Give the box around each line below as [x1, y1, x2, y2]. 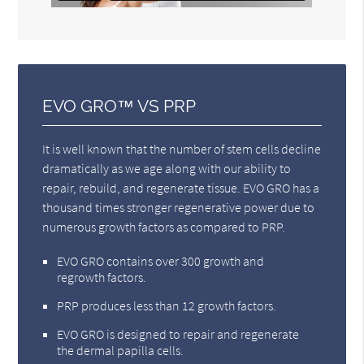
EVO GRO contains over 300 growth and [57, 253, 265, 270]
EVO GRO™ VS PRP [42, 96, 197, 117]
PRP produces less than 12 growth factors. [57, 297, 277, 314]
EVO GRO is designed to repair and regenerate [57, 326, 300, 343]
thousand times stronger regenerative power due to [42, 199, 315, 216]
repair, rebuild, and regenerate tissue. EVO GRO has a [42, 180, 320, 197]
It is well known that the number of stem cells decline [42, 141, 322, 158]
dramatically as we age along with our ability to [42, 160, 292, 177]
